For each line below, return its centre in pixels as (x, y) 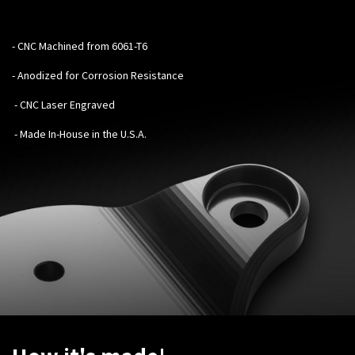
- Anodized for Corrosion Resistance (98, 75)
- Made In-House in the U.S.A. (79, 134)
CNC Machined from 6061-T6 (82, 46)
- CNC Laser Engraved (63, 104)
